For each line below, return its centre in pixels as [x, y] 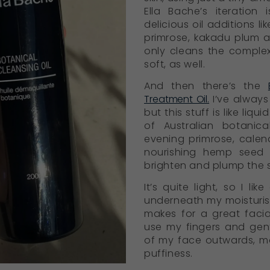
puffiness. [168, 253]
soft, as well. [175, 64]
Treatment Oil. [177, 99]
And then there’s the [206, 86]
